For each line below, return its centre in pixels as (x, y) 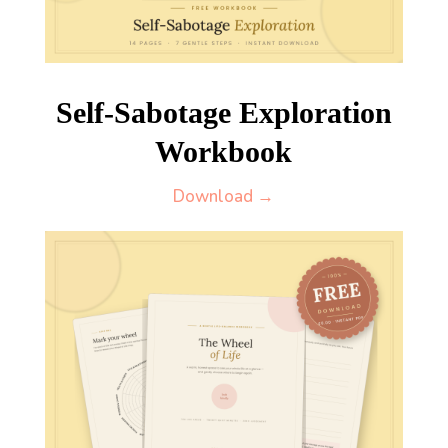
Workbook (224, 152)
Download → (224, 197)
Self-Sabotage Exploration (223, 113)
